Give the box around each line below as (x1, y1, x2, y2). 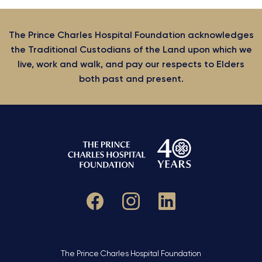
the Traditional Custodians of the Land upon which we (10, 44, 252, 56)
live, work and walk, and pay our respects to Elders (18, 58, 244, 70)
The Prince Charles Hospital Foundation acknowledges (8, 29, 254, 41)
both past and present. (78, 73, 184, 85)
